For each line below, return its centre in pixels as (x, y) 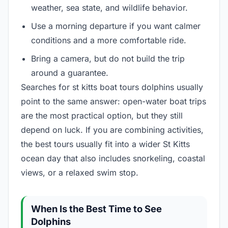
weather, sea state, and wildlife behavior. (109, 8)
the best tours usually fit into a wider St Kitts (105, 144)
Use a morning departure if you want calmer (116, 26)
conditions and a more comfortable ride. (109, 40)
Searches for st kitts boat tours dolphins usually (112, 87)
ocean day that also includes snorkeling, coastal (113, 159)
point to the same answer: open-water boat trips (113, 102)
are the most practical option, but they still (102, 116)
